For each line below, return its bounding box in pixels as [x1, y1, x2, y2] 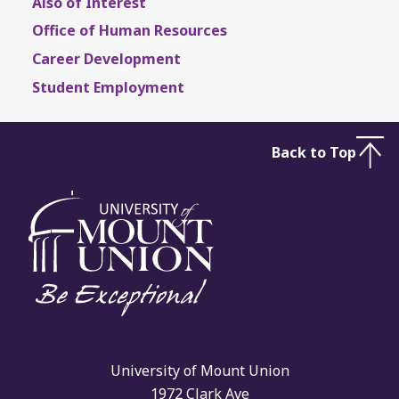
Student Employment [32, 77, 184, 97]
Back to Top [272, 142, 356, 162]
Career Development [32, 49, 181, 69]
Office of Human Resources [32, 20, 227, 40]
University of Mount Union [110, 360, 289, 380]
